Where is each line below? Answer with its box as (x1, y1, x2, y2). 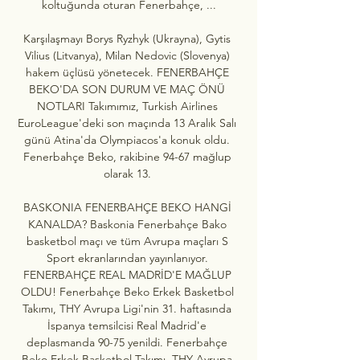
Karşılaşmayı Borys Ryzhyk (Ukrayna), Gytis (23, 31, 231, 46)
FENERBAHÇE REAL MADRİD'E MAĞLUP (22, 267, 231, 282)
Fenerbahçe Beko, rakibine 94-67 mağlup (22, 149, 231, 164)
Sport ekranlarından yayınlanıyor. (46, 250, 208, 265)
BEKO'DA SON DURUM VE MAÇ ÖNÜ (29, 81, 225, 96)
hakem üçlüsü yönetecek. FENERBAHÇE (25, 64, 229, 80)
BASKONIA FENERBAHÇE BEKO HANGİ (22, 199, 231, 215)
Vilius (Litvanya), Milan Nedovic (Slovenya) (24, 47, 230, 63)
